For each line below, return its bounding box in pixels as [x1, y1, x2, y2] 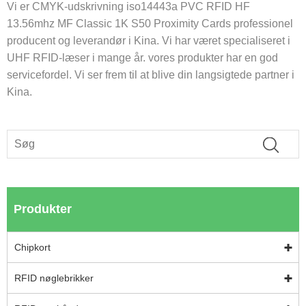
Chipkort [14, 242, 51, 253]
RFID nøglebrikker [14, 273, 94, 284]
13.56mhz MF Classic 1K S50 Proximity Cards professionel [7, 17, 293, 29]
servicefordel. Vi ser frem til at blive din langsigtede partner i [7, 68, 294, 81]
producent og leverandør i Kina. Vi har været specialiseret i [7, 34, 290, 46]
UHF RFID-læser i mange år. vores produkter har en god [7, 51, 278, 64]
